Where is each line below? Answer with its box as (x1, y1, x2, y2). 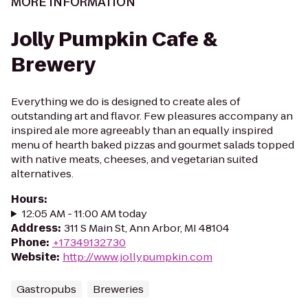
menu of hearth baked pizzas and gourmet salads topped (11, 137, 294, 152)
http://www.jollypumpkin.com (63, 250, 212, 264)
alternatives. (11, 166, 74, 181)
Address (11, 221, 58, 235)
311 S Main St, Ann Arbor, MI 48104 (64, 221, 230, 235)
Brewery (11, 52, 96, 78)
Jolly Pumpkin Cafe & (11, 26, 217, 53)
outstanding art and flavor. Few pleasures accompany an (11, 109, 293, 123)
